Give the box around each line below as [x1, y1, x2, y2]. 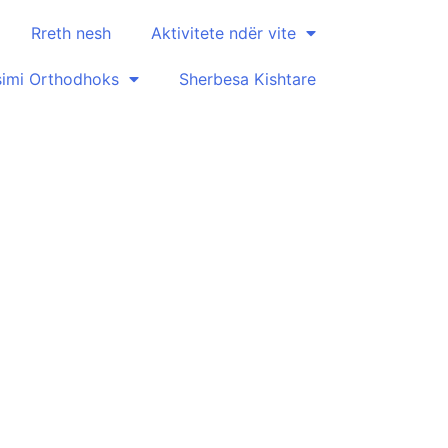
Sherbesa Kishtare [179, 69, 316, 89]
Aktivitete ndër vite [151, 23, 296, 43]
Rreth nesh [31, 23, 111, 43]
